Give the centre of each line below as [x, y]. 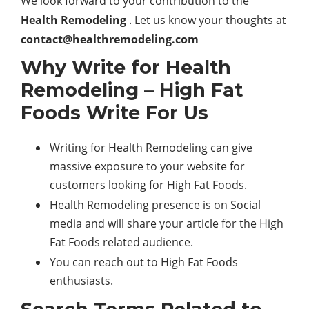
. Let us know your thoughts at [206, 20]
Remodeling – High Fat [132, 90]
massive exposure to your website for [147, 167]
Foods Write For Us [114, 113]
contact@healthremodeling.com [110, 40]
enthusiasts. [81, 281]
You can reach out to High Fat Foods [144, 262]
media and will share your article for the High [167, 224]
